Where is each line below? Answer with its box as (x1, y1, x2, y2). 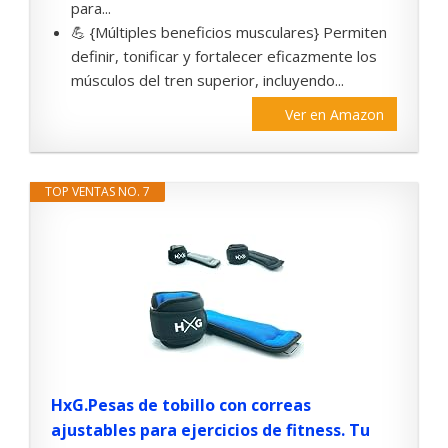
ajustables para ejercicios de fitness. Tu (51, 419, 370, 442)
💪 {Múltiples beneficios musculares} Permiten (71, 22, 387, 43)
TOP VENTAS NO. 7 (45, 183, 150, 201)
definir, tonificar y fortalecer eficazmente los (71, 46, 377, 67)
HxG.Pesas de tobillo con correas (51, 394, 311, 417)
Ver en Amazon (285, 105, 384, 125)
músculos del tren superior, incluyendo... (71, 70, 344, 91)
